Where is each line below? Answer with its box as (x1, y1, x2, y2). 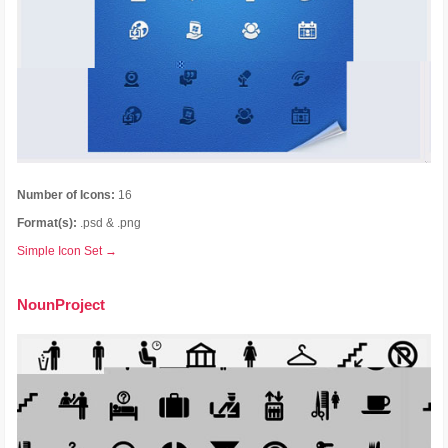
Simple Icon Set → (17, 243, 118, 258)
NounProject (17, 295, 106, 313)
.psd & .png (77, 215, 142, 230)
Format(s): (17, 215, 78, 230)
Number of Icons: (17, 187, 116, 202)
